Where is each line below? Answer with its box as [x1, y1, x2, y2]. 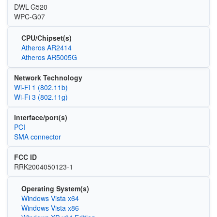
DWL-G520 [14, 1, 47, 12]
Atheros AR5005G [21, 52, 77, 62]
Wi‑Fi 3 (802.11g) [14, 92, 68, 102]
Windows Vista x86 [21, 202, 79, 213]
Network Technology [14, 73, 82, 82]
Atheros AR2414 [21, 43, 72, 52]
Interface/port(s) [14, 112, 67, 122]
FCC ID [14, 152, 37, 162]
